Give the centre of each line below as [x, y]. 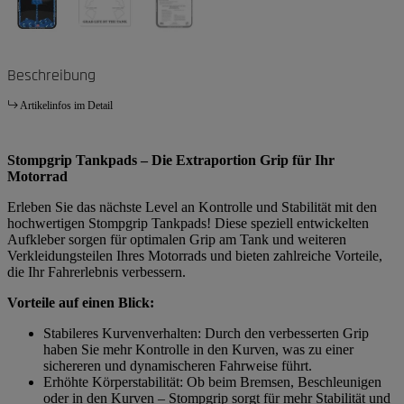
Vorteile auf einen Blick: [81, 302]
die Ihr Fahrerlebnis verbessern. [96, 271]
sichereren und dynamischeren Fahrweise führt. [178, 365]
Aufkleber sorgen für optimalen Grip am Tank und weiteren [177, 239]
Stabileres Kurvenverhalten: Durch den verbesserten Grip [206, 333]
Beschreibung [51, 75]
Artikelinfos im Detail [66, 105]
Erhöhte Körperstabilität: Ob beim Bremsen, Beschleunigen [212, 381]
